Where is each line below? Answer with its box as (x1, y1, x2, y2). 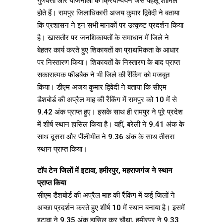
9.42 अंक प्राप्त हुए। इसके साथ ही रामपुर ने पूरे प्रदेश (37, 108, 183, 117)
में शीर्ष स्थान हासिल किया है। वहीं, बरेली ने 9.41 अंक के (37, 120, 184, 129)
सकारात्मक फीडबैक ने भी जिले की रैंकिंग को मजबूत (37, 70, 169, 80)
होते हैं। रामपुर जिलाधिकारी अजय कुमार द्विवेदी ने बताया (37, 8, 179, 18)
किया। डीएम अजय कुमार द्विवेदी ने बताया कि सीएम (37, 83, 166, 92)
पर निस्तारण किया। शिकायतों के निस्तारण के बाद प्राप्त (37, 58, 180, 67)
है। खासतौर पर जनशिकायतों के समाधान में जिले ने (37, 33, 169, 43)
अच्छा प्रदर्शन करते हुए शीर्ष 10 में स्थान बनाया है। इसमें (37, 203, 185, 213)
